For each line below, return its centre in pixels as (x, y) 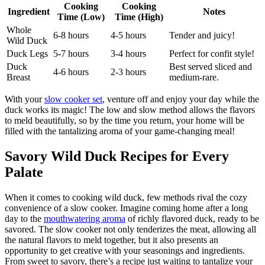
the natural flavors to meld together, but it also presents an (112, 240)
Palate (24, 172)
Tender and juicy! (202, 35)
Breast (18, 77)
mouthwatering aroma (85, 218)
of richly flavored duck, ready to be (192, 218)
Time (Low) (81, 17)
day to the (24, 218)
